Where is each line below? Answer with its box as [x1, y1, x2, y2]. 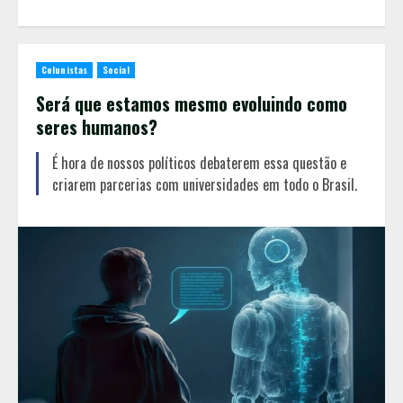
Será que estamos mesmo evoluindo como [36, 89, 347, 117]
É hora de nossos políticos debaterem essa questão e [52, 151, 346, 174]
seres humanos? [36, 112, 157, 140]
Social [103, 62, 130, 76]
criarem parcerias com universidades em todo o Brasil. [52, 173, 357, 195]
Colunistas [41, 62, 87, 76]
